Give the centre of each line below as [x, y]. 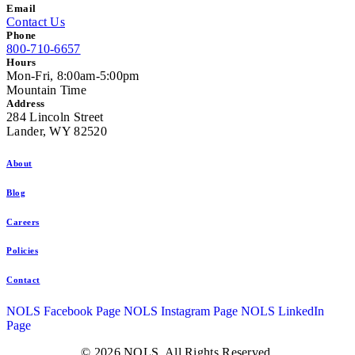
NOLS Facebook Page [63, 311]
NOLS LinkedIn [282, 311]
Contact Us [36, 21]
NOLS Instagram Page [181, 311]
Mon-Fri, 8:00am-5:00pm [73, 75]
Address [26, 103]
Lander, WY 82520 [57, 131]
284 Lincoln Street [55, 116]
